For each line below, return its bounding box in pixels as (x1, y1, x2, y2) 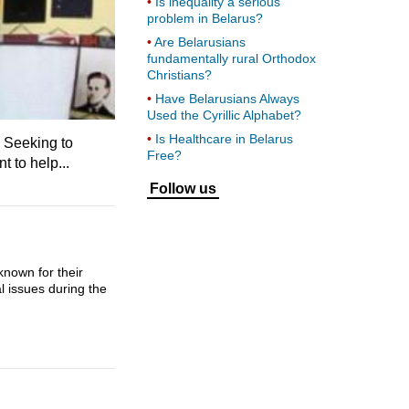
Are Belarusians (154, 35, 246, 49)
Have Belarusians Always (155, 91, 299, 106)
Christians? (147, 68, 212, 82)
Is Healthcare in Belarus (155, 131, 293, 146)
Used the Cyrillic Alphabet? (147, 108, 301, 122)
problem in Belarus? (147, 11, 263, 26)
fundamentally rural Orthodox (147, 51, 316, 66)
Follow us (150, 181, 216, 196)
